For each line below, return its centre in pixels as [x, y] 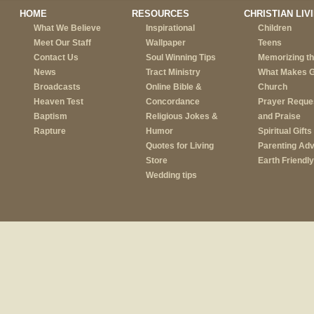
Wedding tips [171, 176]
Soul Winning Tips [180, 58]
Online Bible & [173, 87]
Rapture [49, 131]
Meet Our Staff [62, 43]
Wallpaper [165, 43]
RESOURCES [160, 14]
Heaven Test [58, 102]
